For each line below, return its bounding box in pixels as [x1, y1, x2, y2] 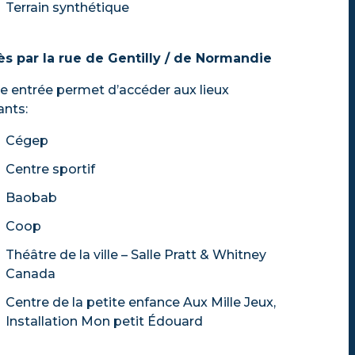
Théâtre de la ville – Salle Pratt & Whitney [6, 247, 266, 262]
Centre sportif [6, 162, 98, 177]
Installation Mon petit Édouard [6, 314, 206, 329]
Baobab [6, 190, 60, 205]
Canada [6, 266, 59, 281]
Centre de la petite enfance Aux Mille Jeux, [6, 295, 276, 310]
